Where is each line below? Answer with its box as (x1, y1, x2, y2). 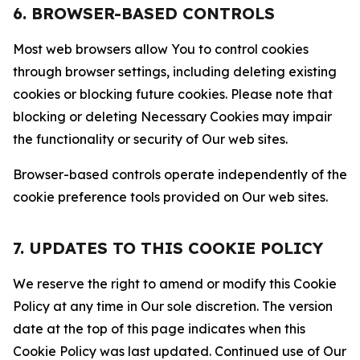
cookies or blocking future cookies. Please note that (13, 86, 333, 102)
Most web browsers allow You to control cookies (13, 41, 309, 57)
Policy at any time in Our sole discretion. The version (13, 298, 333, 314)
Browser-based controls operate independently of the (13, 166, 347, 182)
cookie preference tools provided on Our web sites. (13, 189, 328, 205)
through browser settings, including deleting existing (13, 63, 337, 80)
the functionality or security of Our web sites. (13, 131, 288, 147)
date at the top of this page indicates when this (13, 321, 305, 337)
